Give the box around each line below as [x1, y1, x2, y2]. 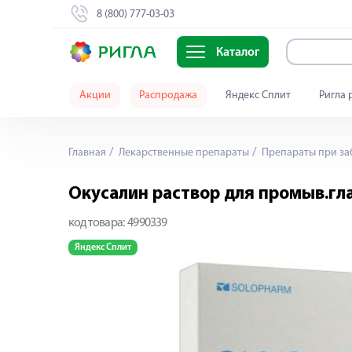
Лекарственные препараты [116, 147, 249, 159]
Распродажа [139, 90, 197, 101]
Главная [68, 147, 106, 159]
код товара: [68, 217, 125, 229]
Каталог [215, 46, 259, 60]
